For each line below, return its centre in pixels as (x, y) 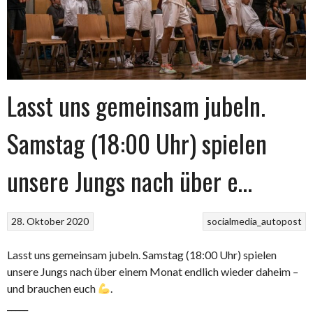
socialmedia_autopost (254, 221)
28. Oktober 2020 (50, 221)
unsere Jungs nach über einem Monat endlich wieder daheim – (153, 272)
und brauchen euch (52, 289)
